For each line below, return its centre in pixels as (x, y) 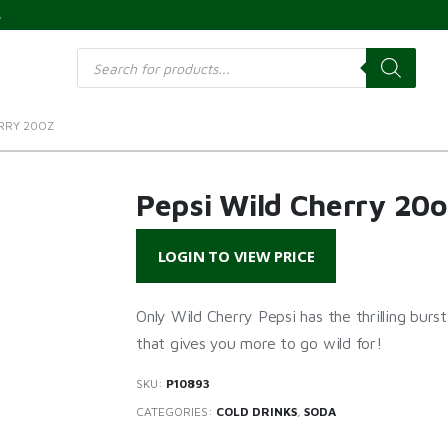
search (97, 67)
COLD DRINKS (256, 411)
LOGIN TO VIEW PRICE (236, 256)
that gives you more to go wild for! (259, 343)
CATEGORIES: (176, 411)
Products (104, 53)
